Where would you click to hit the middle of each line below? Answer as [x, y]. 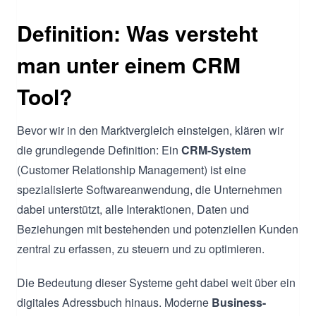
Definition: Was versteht [138, 32]
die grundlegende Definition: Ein [99, 150]
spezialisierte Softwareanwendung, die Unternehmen [150, 189]
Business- [239, 302]
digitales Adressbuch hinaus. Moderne [114, 302]
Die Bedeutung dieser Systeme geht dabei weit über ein [156, 282]
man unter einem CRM [129, 64]
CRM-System [216, 150]
